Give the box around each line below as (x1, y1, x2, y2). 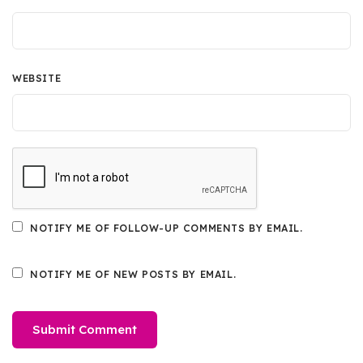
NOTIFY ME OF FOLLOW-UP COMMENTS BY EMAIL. (30, 222, 303, 235)
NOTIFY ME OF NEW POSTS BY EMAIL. (30, 268, 237, 281)
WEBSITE (12, 72, 62, 85)
